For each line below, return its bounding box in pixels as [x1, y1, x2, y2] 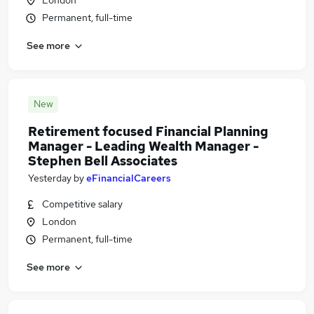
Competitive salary [42, 198, 123, 210]
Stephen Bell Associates [28, 153, 177, 169]
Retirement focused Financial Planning [28, 123, 268, 139]
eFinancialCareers [86, 172, 171, 184]
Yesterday [28, 172, 71, 184]
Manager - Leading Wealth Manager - [28, 138, 259, 154]
